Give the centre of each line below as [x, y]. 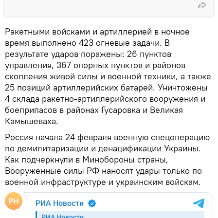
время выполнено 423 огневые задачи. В [87, 42]
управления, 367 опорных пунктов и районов [95, 65]
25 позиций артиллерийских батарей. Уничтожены [106, 87]
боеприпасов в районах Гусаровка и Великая [94, 109]
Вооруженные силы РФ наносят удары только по [103, 170]
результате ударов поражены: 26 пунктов [88, 54]
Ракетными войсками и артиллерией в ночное [97, 31]
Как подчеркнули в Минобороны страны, [87, 159]
